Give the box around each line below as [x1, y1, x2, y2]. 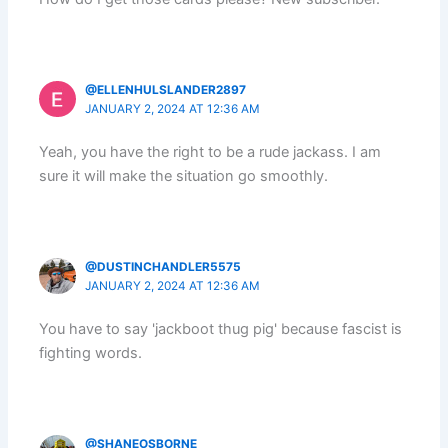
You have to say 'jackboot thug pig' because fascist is [39, 320, 403, 339]
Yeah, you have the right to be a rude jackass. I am [39, 143, 382, 162]
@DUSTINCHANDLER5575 [85, 259, 242, 274]
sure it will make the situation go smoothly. [39, 167, 329, 186]
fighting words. [39, 344, 143, 363]
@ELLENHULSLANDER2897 [85, 82, 247, 97]
